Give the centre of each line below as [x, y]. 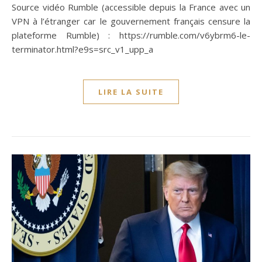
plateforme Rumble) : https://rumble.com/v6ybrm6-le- [131, 35]
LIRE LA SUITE [131, 92]
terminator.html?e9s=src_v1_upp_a [82, 49]
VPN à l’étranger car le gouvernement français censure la [131, 21]
